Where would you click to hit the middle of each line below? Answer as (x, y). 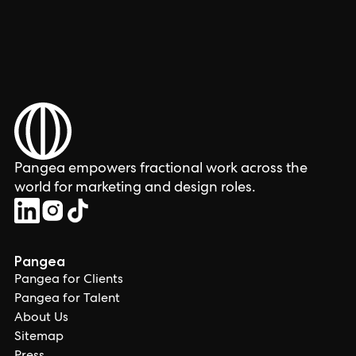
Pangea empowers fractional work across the (161, 169)
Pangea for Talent (67, 300)
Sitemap (39, 338)
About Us (41, 319)
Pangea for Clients (69, 281)
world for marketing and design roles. (135, 188)
